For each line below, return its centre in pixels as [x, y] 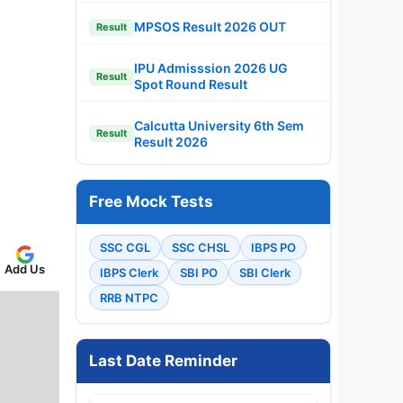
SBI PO [199, 272]
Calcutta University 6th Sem [219, 125]
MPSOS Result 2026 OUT [210, 27]
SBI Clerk [265, 272]
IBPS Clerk [129, 272]
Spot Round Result [191, 84]
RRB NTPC [129, 297]
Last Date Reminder [163, 360]
